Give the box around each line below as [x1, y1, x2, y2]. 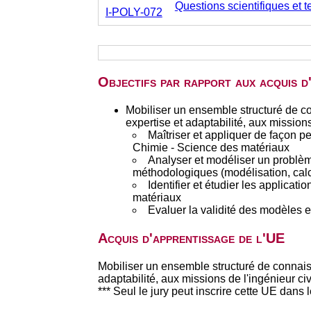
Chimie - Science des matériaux [132, 142, 289, 153]
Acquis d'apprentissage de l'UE [97, 230, 285, 246]
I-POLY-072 [105, 6, 162, 18]
